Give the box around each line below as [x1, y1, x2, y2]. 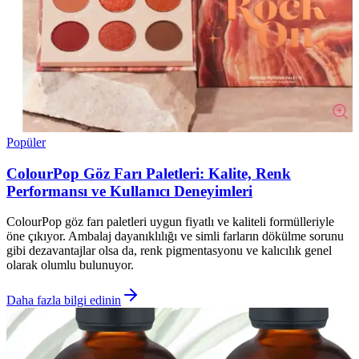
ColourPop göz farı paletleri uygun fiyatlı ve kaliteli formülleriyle [6, 215, 334, 229]
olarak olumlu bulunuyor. [6, 258, 134, 272]
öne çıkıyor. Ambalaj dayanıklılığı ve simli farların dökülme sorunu [6, 229, 344, 244]
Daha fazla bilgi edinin [6, 293, 121, 308]
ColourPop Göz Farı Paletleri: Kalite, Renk [6, 164, 291, 182]
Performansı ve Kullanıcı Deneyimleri [6, 182, 252, 200]
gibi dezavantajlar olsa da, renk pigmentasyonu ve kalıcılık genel [6, 244, 332, 258]
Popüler [6, 135, 46, 149]
